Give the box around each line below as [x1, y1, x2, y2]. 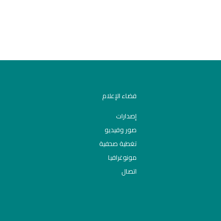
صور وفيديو [105, 124, 137, 136]
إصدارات [116, 110, 137, 122]
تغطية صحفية [99, 138, 137, 149]
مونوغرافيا [108, 151, 137, 163]
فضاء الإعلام [102, 90, 137, 102]
